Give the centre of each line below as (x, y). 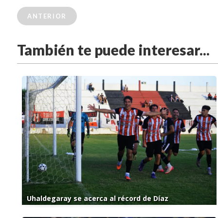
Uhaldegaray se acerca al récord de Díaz (98, 198)
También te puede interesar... (113, 50)
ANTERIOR (47, 16)
